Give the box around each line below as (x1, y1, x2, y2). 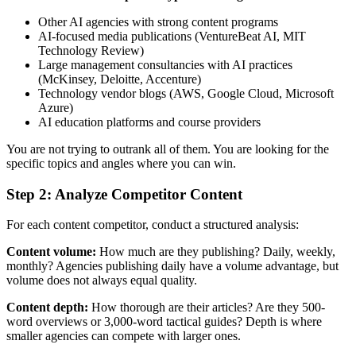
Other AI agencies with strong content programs (38, 14, 278, 29)
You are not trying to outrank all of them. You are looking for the (6, 141, 329, 156)
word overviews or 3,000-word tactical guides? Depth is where (6, 315, 322, 329)
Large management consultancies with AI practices (38, 57, 292, 72)
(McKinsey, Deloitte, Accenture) (38, 72, 201, 86)
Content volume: (6, 245, 96, 259)
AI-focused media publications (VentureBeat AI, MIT (38, 29, 306, 43)
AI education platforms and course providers (38, 114, 261, 129)
